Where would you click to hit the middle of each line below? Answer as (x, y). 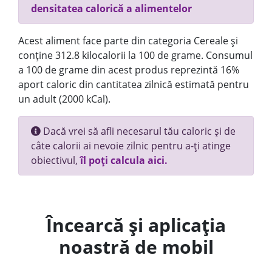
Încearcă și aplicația (136, 225)
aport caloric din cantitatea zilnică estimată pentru (134, 84)
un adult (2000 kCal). (64, 99)
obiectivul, (56, 160)
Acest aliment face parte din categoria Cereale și (128, 41)
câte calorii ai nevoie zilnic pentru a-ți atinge (131, 146)
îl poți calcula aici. (124, 160)
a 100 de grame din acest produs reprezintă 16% (129, 70)
